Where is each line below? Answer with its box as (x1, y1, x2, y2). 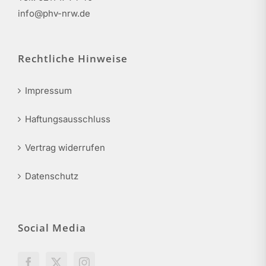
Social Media (18, 221, 86, 235)
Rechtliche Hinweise (18, 52, 128, 65)
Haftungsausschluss (25, 113, 110, 125)
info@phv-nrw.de (18, 8, 90, 19)
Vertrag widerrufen (25, 142, 105, 153)
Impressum (25, 85, 72, 96)
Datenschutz (25, 170, 78, 182)
